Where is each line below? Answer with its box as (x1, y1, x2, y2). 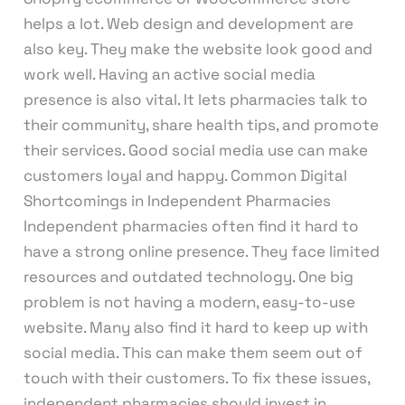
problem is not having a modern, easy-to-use (23, 292, 355, 313)
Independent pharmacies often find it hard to (23, 216, 359, 237)
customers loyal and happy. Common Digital (23, 165, 347, 186)
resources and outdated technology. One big (23, 267, 353, 287)
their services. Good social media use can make (23, 140, 368, 161)
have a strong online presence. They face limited (23, 241, 380, 262)
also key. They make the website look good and (23, 39, 372, 60)
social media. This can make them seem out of (23, 343, 363, 363)
